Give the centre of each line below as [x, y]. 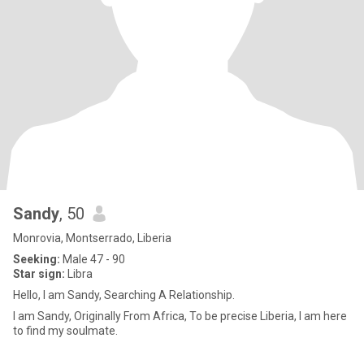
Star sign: [39, 274]
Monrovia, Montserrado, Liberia [92, 238]
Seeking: [37, 259]
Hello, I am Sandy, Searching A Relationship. [124, 295]
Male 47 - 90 [93, 259]
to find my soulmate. [65, 331]
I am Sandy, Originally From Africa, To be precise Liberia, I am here [180, 316]
